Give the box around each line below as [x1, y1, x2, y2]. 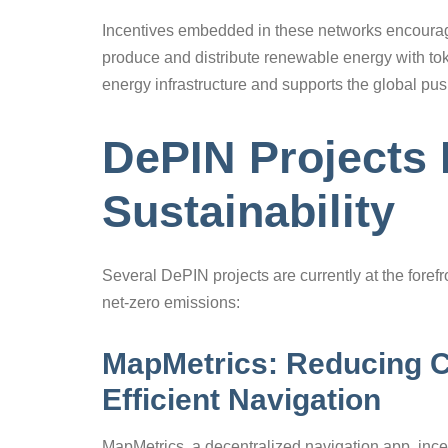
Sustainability [102, 186, 395, 238]
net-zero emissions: [102, 293, 240, 311]
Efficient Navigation [102, 382, 381, 416]
